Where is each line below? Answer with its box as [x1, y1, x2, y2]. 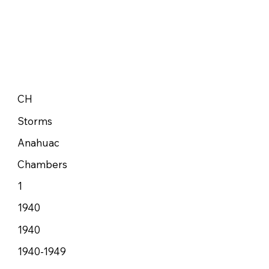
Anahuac [17, 136, 59, 149]
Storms [17, 114, 52, 127]
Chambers [17, 158, 67, 171]
